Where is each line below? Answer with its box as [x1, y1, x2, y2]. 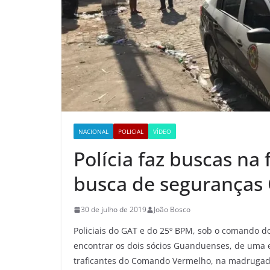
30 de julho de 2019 [81, 204, 146, 215]
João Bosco [154, 204, 190, 215]
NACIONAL [78, 127, 108, 136]
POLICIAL [118, 127, 143, 136]
